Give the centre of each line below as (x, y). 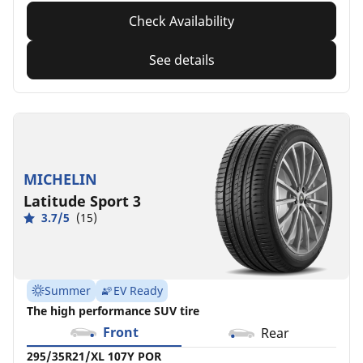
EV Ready (138, 290)
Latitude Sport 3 (82, 201)
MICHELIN (60, 179)
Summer (68, 290)
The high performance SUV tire (113, 310)
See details (181, 60)
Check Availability (181, 21)
